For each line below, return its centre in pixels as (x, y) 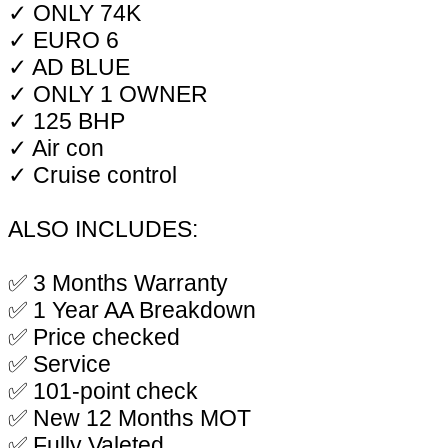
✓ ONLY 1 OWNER (108, 93)
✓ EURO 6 (63, 39)
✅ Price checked (94, 336)
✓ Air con (56, 147)
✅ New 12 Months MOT (129, 417)
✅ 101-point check (103, 390)
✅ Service (59, 363)
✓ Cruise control (92, 174)
